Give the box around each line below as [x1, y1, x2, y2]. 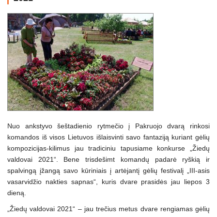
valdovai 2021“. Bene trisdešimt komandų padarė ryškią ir [7, 155, 210, 164]
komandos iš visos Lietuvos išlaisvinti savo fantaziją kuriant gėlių [7, 133, 210, 141]
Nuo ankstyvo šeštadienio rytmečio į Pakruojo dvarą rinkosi [7, 122, 210, 130]
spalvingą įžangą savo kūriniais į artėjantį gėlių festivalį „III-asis [7, 167, 210, 175]
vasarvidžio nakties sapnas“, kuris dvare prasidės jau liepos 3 [7, 178, 210, 186]
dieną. [7, 189, 26, 197]
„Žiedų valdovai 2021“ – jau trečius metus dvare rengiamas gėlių [7, 205, 210, 213]
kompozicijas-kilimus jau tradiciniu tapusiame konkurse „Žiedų [7, 144, 210, 153]
